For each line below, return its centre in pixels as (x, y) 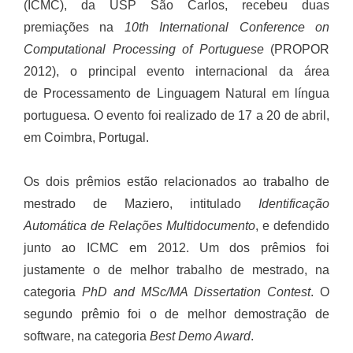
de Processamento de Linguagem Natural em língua (176, 93)
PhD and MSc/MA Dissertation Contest (196, 292)
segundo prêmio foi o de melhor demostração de (176, 314)
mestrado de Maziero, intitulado (141, 204)
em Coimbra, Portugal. (88, 137)
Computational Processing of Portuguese (144, 49)
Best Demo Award (200, 336)
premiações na (74, 27)
